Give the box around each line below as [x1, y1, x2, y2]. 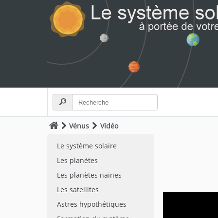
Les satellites [57, 185, 99, 194]
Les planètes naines [57, 170, 122, 180]
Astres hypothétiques [57, 200, 127, 209]
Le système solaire [57, 141, 117, 150]
